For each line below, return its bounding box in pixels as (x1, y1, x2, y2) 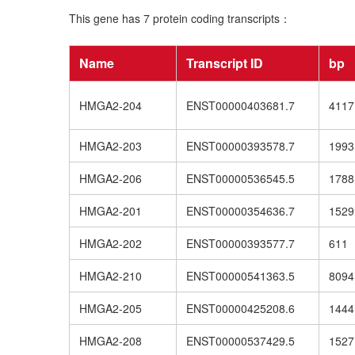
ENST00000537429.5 (186, 333, 295, 349)
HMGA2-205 (79, 300, 142, 317)
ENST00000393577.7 (186, 235, 295, 252)
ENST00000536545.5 (186, 170, 295, 187)
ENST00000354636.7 (186, 203, 295, 219)
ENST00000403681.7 (186, 97, 295, 114)
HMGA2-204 (79, 97, 142, 114)
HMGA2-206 (79, 170, 142, 187)
